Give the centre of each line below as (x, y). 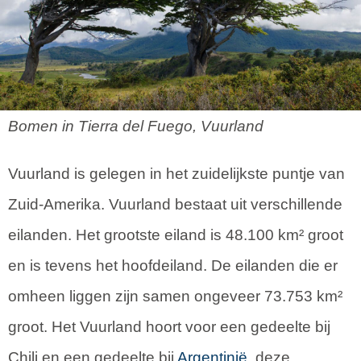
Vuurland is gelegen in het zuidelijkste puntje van (176, 173)
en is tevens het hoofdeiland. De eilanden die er (173, 265)
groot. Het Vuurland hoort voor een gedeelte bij (169, 326)
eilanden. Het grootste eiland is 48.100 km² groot (176, 234)
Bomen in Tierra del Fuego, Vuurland (136, 126)
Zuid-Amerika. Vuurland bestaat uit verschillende (175, 204)
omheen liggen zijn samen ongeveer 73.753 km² (175, 296)
